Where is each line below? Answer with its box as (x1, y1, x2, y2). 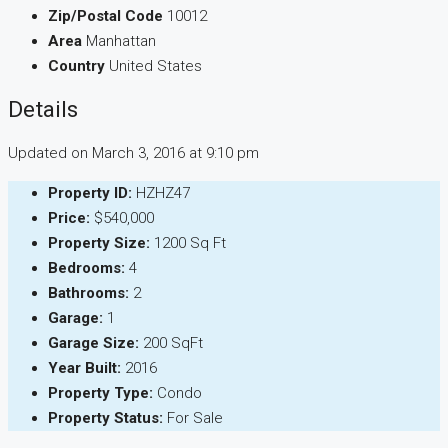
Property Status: (48, 409, 163, 428)
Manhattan (86, 31, 156, 50)
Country (48, 56, 105, 75)
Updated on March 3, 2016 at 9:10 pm (8, 144, 259, 163)
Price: (48, 209, 90, 228)
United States (109, 56, 202, 75)
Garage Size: (48, 334, 139, 353)
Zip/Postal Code (48, 6, 163, 25)
